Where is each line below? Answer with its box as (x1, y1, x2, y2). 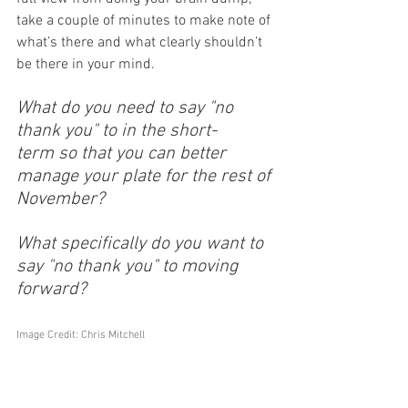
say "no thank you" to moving (16, 256, 242, 278)
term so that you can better (16, 143, 230, 165)
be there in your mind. (16, 56, 158, 74)
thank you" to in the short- (16, 120, 217, 142)
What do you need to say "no (16, 97, 238, 119)
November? (16, 189, 105, 210)
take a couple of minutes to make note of (16, 12, 274, 30)
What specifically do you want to (16, 233, 268, 255)
